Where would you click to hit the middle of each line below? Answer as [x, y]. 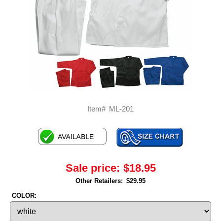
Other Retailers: [99, 181]
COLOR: [24, 195]
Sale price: [92, 168]
